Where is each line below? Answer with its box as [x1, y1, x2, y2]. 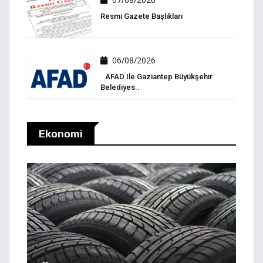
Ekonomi [39, 127, 83, 140]
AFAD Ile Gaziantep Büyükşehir [100, 72, 213, 82]
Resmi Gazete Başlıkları [100, 12, 183, 21]
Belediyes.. [100, 83, 140, 92]
